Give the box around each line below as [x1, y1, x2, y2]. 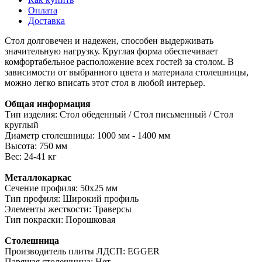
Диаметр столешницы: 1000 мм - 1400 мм [5, 130, 170, 140]
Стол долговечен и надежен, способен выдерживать [5, 35, 213, 46]
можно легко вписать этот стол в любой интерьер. [5, 77, 205, 88]
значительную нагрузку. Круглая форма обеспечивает [5, 46, 218, 56]
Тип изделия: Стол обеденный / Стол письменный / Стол [5, 109, 233, 119]
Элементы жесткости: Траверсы [5, 204, 132, 214]
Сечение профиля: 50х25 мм [5, 182, 118, 193]
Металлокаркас [5, 172, 71, 182]
